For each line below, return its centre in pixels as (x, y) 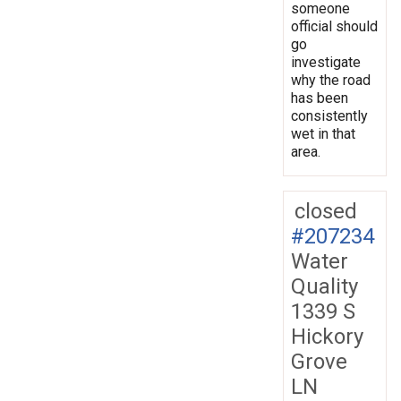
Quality (324, 286)
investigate (326, 62)
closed (326, 211)
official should (334, 26)
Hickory (327, 336)
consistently (329, 115)
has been (320, 98)
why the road (331, 80)
